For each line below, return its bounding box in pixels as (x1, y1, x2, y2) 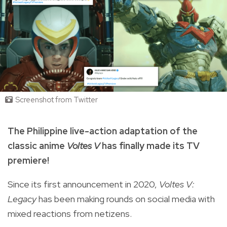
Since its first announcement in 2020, (8, 178, 159, 190)
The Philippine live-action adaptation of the (8, 125, 198, 137)
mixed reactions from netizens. (8, 207, 132, 219)
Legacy (8, 193, 39, 205)
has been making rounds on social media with (39, 193, 215, 205)
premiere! (8, 154, 49, 166)
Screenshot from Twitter (15, 95, 98, 105)
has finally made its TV (102, 139, 200, 152)
